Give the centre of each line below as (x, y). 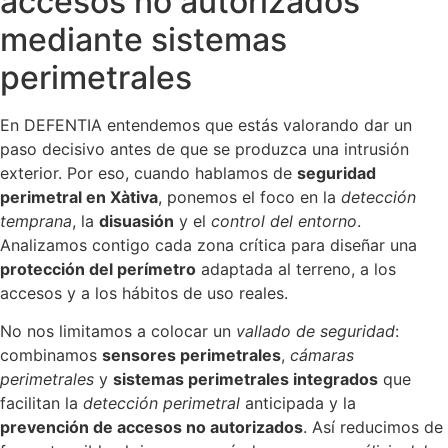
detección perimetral (161, 402)
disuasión (136, 220)
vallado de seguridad (315, 330)
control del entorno (284, 220)
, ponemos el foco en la (249, 196)
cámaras (322, 354)
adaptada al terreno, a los (296, 268)
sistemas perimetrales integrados (245, 378)
